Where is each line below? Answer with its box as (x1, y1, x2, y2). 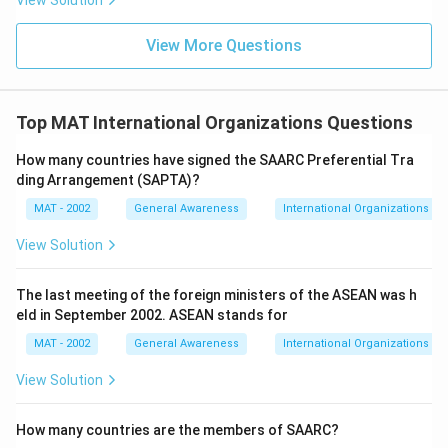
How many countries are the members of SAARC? (16, 422, 339, 438)
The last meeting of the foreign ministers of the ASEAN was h (16, 287, 417, 303)
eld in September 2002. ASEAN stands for (16, 307, 288, 323)
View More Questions (146, 36, 302, 55)
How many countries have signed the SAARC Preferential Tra (16, 152, 414, 168)
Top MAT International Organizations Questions (16, 112, 413, 133)
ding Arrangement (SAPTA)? (16, 172, 200, 188)
